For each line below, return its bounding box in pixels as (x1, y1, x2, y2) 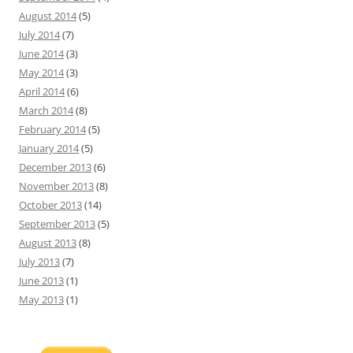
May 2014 (19, 65, 64, 80)
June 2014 (19, 46, 64, 61)
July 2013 (19, 255, 60, 269)
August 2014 (19, 9, 76, 24)
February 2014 (19, 122, 86, 137)
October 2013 (19, 198, 82, 213)
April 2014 (19, 84, 65, 99)
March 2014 (19, 103, 73, 118)
